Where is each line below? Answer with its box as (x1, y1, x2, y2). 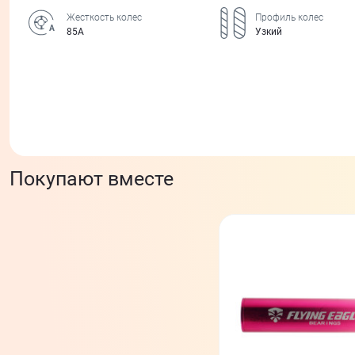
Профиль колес (255, 11, 323, 23)
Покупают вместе (10, 166, 174, 190)
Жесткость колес (67, 11, 142, 23)
